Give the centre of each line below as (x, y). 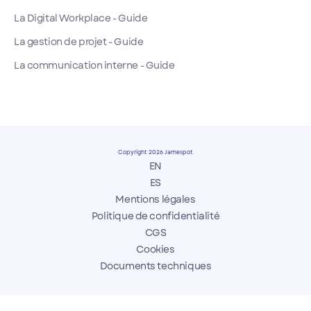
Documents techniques (155, 266)
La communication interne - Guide (94, 65)
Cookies (155, 249)
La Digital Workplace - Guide (81, 18)
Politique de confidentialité (155, 216)
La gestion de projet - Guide (79, 41)
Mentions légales (155, 199)
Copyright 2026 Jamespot (155, 152)
